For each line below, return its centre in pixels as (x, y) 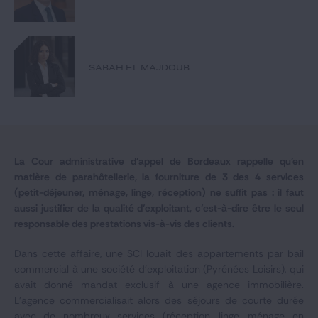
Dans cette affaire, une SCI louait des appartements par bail (159, 253)
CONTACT (42, 141)
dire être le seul (268, 208)
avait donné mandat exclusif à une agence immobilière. (159, 285)
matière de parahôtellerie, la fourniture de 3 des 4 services (159, 177)
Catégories (84, 55)
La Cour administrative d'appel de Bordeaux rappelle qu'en (159, 161)
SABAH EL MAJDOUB (139, 67)
